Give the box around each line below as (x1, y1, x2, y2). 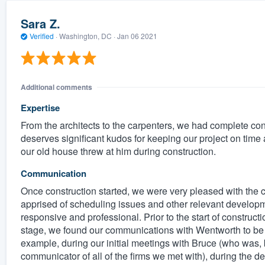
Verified (27, 31, 56, 41)
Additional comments (20, 81, 92, 92)
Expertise (20, 101, 60, 114)
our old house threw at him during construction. (20, 144, 216, 158)
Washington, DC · (57, 31, 117, 41)
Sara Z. (20, 15, 60, 33)
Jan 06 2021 (117, 31, 157, 41)
